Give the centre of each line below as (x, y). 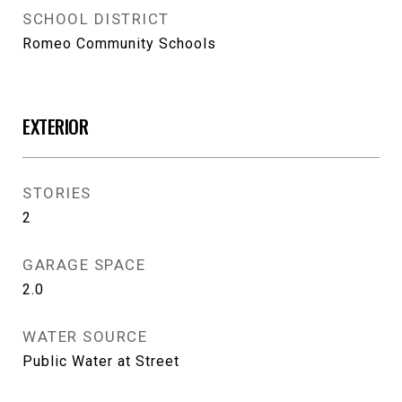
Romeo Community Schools (119, 44)
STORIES (57, 193)
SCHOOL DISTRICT (96, 19)
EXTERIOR (55, 126)
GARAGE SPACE (84, 265)
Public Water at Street (101, 361)
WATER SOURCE (85, 336)
